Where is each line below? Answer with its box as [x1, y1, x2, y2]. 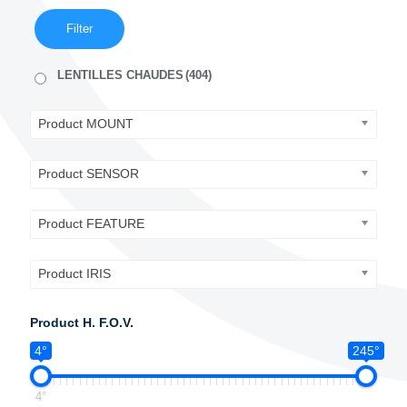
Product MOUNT [38, 116, 134, 131]
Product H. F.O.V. [30, 315, 134, 330]
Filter [66, 22, 93, 35]
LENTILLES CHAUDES [57, 68, 184, 82]
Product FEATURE [38, 216, 144, 231]
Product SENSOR [38, 166, 139, 181]
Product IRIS [38, 266, 111, 281]
